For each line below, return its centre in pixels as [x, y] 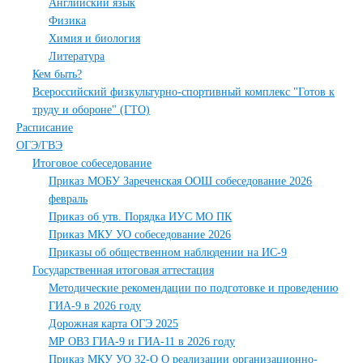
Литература [77, 56]
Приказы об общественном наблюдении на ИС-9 [168, 252]
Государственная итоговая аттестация [123, 270]
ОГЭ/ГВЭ [39, 145]
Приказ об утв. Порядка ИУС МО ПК [140, 217]
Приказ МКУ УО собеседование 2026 [140, 235]
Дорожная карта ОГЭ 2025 [113, 324]
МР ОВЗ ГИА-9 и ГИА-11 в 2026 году [142, 342]
